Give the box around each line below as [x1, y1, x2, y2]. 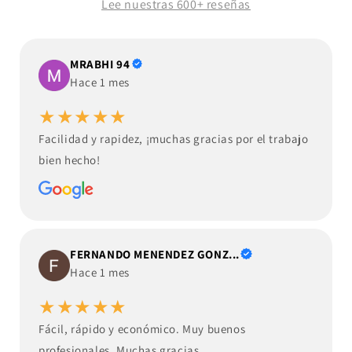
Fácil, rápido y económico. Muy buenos [38, 321, 246, 337]
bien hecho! [38, 152, 101, 168]
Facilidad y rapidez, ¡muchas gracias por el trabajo [38, 131, 309, 147]
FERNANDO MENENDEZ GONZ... [70, 247, 240, 262]
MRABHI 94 [70, 57, 130, 72]
